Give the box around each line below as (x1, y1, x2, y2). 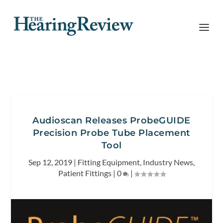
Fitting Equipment (78, 157, 140, 167)
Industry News (143, 157, 193, 167)
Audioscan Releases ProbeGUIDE (32, 115, 191, 126)
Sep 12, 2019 (28, 157, 72, 167)
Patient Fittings (58, 168, 111, 178)
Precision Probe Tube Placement (32, 127, 191, 138)
